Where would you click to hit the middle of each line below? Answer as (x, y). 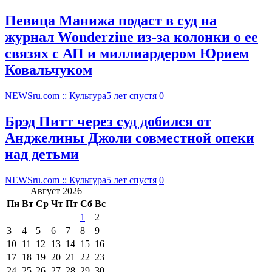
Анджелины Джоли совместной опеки (130, 138)
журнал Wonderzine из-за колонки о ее (131, 37)
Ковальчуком (49, 70)
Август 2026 (56, 191)
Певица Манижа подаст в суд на (111, 21)
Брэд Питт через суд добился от (108, 121)
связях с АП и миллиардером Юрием (127, 54)
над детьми (42, 154)
